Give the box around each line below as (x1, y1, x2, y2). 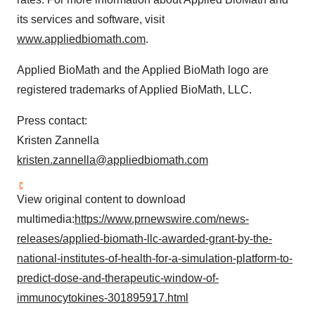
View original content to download (17, 193, 186, 205)
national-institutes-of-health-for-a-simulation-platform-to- (17, 252, 292, 264)
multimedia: (17, 213, 75, 225)
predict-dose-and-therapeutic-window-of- (17, 272, 219, 284)
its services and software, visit (17, 13, 165, 25)
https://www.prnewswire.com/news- (75, 213, 249, 225)
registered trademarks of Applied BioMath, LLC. (17, 84, 252, 96)
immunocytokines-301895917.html (17, 292, 188, 304)
